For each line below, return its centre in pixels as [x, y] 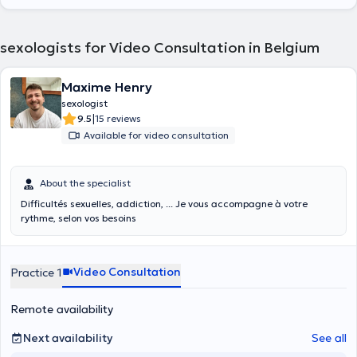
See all [329, 338]
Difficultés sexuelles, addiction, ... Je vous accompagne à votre [164, 204]
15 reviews [118, 118]
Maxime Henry [107, 87]
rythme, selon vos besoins [78, 218]
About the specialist [85, 183]
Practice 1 [36, 273]
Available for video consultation [156, 135]
